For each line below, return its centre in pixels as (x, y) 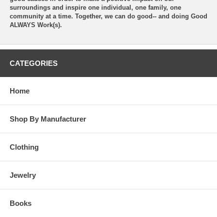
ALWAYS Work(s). (36, 25)
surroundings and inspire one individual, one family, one (95, 7)
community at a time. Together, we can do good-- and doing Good (108, 16)
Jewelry (23, 175)
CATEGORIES (34, 63)
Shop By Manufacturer (48, 119)
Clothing (24, 147)
